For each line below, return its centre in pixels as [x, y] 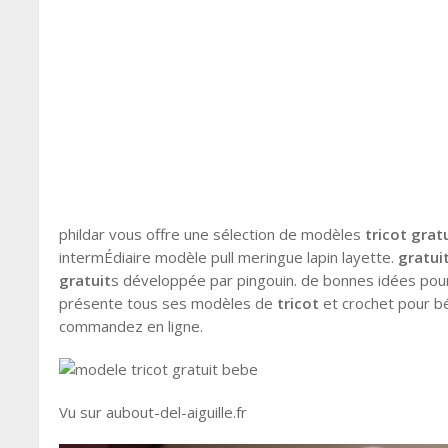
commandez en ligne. [131, 326]
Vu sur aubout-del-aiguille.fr [153, 412]
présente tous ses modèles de [168, 303]
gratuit [85, 280]
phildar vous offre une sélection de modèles [212, 234]
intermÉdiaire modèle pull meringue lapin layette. [229, 257]
